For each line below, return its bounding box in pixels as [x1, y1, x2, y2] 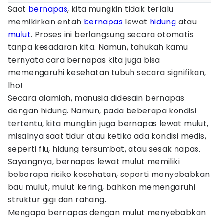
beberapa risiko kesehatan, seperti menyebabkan [8, 169, 210, 180]
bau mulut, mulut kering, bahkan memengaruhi [8, 181, 196, 193]
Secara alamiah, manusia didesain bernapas [8, 92, 185, 104]
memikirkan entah [8, 16, 84, 27]
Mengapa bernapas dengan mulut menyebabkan [8, 207, 206, 218]
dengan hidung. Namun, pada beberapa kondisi [8, 105, 197, 116]
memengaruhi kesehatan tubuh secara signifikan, [8, 67, 206, 78]
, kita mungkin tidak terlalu [67, 3, 174, 15]
